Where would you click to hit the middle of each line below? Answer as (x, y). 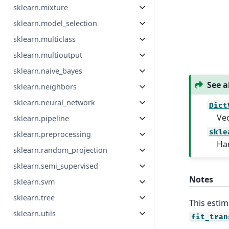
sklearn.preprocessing (52, 134)
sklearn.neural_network (54, 103)
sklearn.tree (34, 198)
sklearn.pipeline (41, 119)
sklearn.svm (34, 182)
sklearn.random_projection (61, 150)
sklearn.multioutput (48, 55)
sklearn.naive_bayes (48, 71)
